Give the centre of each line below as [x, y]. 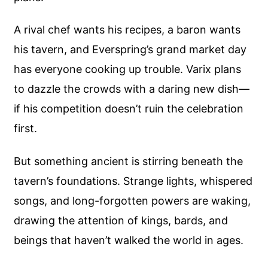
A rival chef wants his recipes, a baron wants [127, 30]
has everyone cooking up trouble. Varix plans [128, 69]
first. [26, 129]
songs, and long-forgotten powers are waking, [133, 200]
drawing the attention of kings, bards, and [121, 220]
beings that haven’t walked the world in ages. [129, 240]
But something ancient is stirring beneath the [129, 161]
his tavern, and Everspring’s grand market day [130, 50]
